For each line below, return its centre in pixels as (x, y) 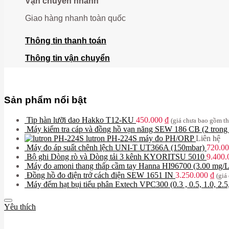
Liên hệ (208, 138)
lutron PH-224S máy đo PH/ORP (140, 138)
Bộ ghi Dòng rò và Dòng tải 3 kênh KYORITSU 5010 (116, 156)
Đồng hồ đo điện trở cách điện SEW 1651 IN (100, 175)
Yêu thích (20, 207)
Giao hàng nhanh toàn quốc (75, 18)
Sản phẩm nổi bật (45, 100)
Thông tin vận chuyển (67, 58)
